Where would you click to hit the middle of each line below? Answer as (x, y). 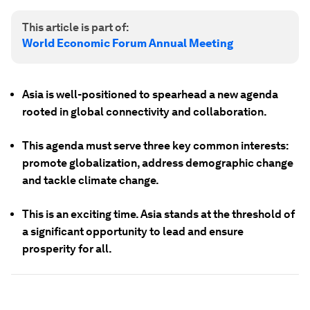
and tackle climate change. (91, 180)
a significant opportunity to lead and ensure (133, 231)
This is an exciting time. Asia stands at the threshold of (158, 214)
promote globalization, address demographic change (158, 163)
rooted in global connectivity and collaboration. (145, 112)
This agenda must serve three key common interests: (155, 146)
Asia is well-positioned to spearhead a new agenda (150, 94)
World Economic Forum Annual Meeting (128, 43)
